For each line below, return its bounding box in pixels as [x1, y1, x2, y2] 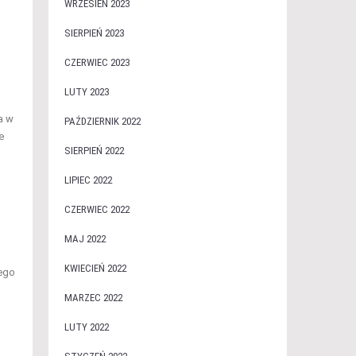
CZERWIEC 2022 [64, 203, 130, 215]
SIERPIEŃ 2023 [64, 27, 124, 39]
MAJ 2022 [64, 233, 106, 245]
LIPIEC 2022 [64, 174, 112, 186]
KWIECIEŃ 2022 [64, 262, 126, 274]
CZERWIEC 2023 [64, 56, 130, 68]
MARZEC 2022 [64, 292, 122, 304]
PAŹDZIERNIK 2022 [64, 115, 141, 127]
